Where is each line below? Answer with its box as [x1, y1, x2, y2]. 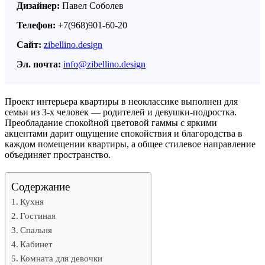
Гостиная [20, 211, 56, 221]
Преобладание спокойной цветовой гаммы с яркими [5, 118, 217, 128]
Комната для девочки [20, 253, 103, 264]
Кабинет [20, 239, 53, 250]
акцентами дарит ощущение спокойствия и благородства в [5, 128, 243, 139]
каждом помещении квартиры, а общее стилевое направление [5, 139, 256, 150]
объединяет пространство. [5, 150, 111, 160]
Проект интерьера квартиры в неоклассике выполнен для [5, 96, 238, 107]
